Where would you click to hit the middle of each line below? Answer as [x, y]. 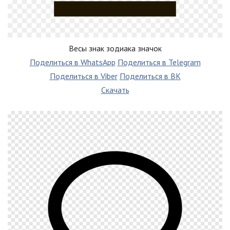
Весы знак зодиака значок [115, 48]
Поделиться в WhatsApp [72, 62]
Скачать [115, 90]
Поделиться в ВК [150, 76]
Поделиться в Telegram [159, 62]
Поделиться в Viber [83, 76]
